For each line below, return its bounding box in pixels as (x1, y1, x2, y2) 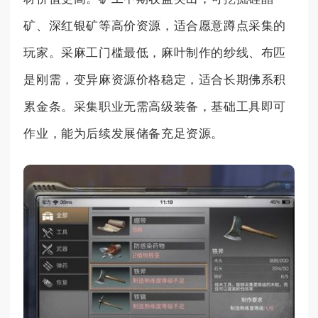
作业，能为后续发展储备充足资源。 (23, 127, 224, 141)
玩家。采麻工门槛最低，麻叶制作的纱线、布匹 (23, 46, 286, 60)
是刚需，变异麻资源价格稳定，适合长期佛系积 (23, 73, 286, 87)
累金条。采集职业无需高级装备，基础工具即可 (23, 100, 286, 114)
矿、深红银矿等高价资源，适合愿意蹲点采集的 (23, 19, 286, 33)
